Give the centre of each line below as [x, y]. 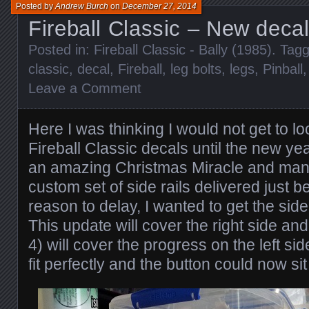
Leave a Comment [85, 88]
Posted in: [61, 50]
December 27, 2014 [159, 6]
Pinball [283, 69]
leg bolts [196, 69]
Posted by [36, 6]
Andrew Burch [82, 6]
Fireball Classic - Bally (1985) [183, 50]
